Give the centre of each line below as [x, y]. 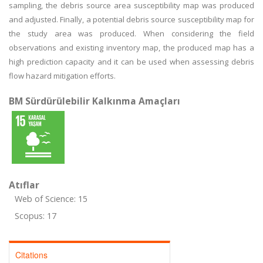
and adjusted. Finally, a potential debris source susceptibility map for [131, 19]
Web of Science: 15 [51, 199]
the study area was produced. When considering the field [131, 33]
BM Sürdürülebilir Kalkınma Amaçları [95, 101]
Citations [31, 255]
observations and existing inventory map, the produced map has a [131, 48]
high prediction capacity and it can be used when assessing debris [131, 62]
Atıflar [24, 185]
